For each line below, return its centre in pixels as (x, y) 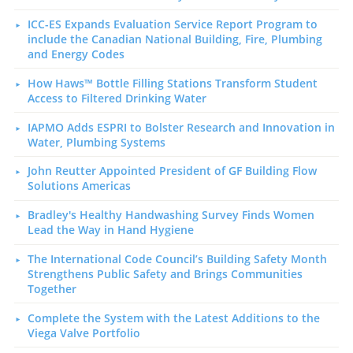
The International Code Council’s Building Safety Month (177, 258)
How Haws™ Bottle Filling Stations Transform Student (172, 83)
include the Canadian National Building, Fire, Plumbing (175, 39)
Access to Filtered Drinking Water (117, 98)
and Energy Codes (76, 54)
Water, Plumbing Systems (96, 142)
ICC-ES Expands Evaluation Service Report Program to (172, 24)
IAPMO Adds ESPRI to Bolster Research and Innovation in (181, 127)
